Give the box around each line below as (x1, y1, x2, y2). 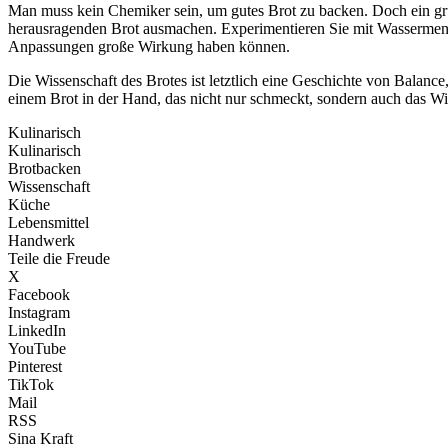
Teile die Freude (8, 250, 110, 268)
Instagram (8, 304, 70, 322)
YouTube (8, 340, 66, 358)
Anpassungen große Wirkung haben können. (8, 38, 290, 56)
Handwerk (8, 232, 75, 250)
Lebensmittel (8, 214, 89, 232)
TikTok (8, 376, 54, 394)
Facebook (8, 286, 70, 304)
